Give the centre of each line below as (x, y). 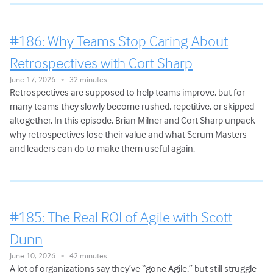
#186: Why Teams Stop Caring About (119, 41)
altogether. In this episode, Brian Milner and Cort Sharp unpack (133, 120)
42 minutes (86, 256)
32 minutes (86, 79)
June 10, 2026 (36, 256)
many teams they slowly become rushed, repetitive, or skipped (132, 106)
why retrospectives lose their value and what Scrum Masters (129, 134)
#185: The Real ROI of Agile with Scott (121, 217)
